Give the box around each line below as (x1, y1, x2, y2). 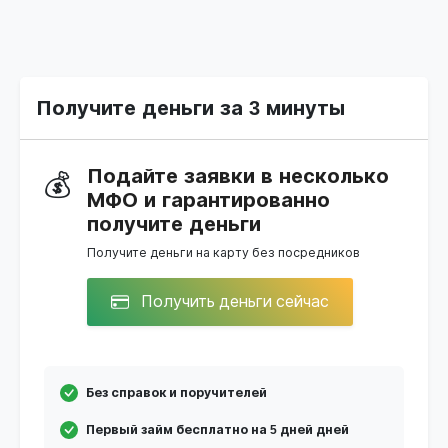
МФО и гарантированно (87, 188, 330, 211)
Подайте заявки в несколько (87, 164, 389, 187)
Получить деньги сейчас (137, 292, 329, 310)
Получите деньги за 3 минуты (36, 96, 345, 119)
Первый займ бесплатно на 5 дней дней (86, 422, 349, 437)
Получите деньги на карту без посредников (87, 245, 360, 260)
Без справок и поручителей (86, 385, 267, 400)
